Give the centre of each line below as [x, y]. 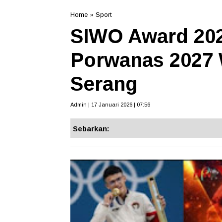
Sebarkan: [91, 129]
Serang [104, 84]
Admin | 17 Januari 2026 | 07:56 [110, 105]
